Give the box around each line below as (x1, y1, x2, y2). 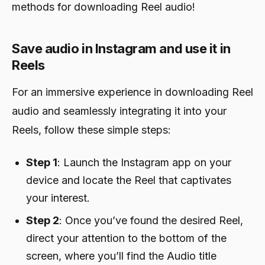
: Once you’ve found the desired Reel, (59, 214, 243, 227)
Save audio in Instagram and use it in (12, 40, 231, 56)
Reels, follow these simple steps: (12, 123, 171, 136)
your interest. (26, 191, 90, 204)
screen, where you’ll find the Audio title (26, 249, 216, 262)
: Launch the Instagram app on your (57, 156, 231, 169)
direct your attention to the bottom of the (26, 231, 227, 244)
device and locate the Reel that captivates (26, 173, 231, 186)
